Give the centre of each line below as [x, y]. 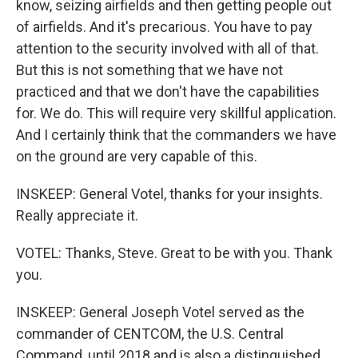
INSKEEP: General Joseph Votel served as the [160, 312]
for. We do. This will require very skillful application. [176, 113]
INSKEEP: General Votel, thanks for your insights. [169, 194]
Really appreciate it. [77, 215]
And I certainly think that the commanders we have [176, 135]
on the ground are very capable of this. [137, 156]
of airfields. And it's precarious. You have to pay [164, 27]
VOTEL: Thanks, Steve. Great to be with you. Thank [174, 253]
